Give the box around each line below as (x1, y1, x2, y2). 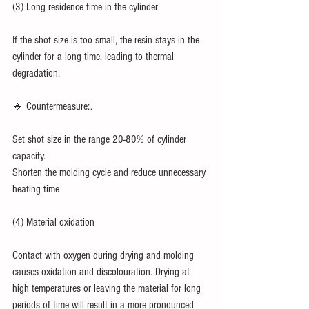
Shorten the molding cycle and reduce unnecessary (12, 166, 208, 179)
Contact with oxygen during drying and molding (12, 249, 197, 262)
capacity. (12, 150, 46, 163)
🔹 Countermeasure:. (12, 100, 92, 113)
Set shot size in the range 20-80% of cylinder (12, 133, 189, 146)
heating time (12, 183, 59, 196)
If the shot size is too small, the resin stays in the (12, 34, 202, 47)
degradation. (12, 67, 60, 80)
